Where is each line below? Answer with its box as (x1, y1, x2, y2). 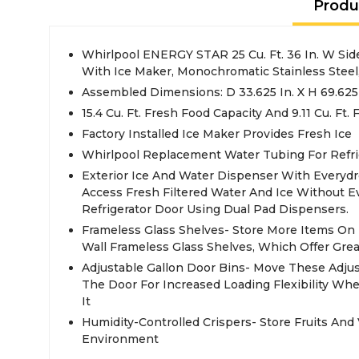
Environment (82, 332, 159, 346)
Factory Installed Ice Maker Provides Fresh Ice (82, 127, 352, 141)
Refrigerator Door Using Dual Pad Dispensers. (82, 202, 349, 216)
